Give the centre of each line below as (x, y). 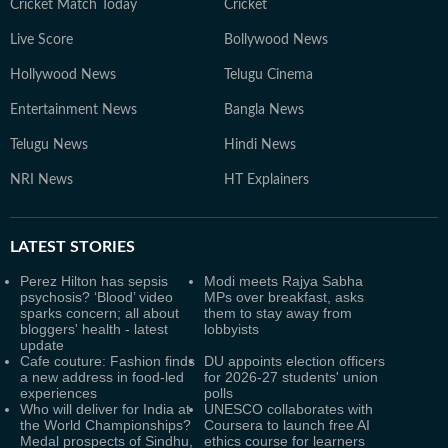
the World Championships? (105, 425)
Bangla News (264, 110)
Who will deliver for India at (105, 409)
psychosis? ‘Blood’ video (96, 297)
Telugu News (49, 145)
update (42, 345)
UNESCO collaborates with (288, 409)
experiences (58, 393)
